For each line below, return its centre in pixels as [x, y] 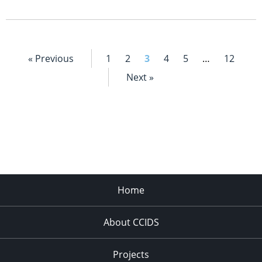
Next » [140, 77]
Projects [131, 254]
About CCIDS [131, 222]
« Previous [51, 58]
